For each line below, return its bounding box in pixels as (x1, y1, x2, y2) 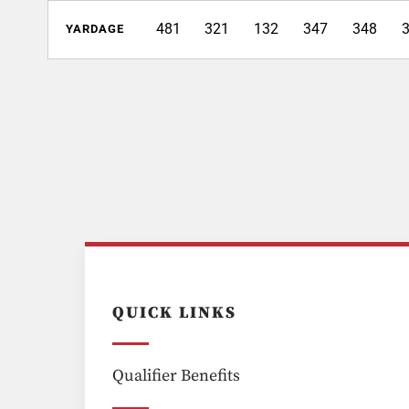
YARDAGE (66, 22, 124, 36)
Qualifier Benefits (112, 364, 241, 386)
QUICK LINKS (112, 301, 237, 323)
